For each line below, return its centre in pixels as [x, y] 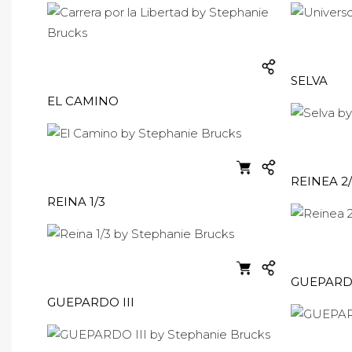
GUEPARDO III [91, 302]
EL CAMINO [83, 101]
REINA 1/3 [76, 202]
